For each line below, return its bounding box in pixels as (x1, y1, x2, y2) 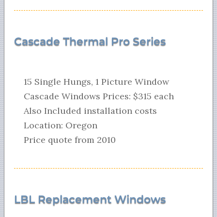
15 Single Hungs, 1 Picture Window (24, 76, 169, 88)
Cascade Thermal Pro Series (14, 35, 166, 48)
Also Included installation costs (24, 105, 157, 117)
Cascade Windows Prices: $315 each (24, 91, 174, 102)
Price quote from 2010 (24, 134, 116, 146)
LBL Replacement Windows (14, 193, 166, 206)
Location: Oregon (24, 120, 97, 131)
